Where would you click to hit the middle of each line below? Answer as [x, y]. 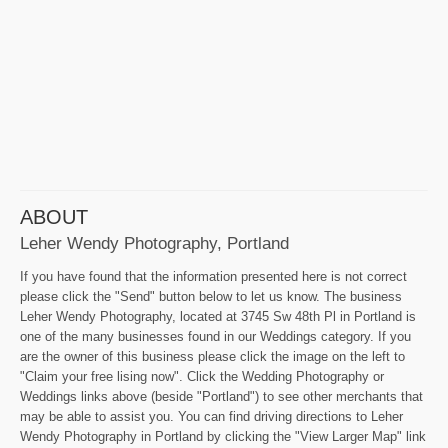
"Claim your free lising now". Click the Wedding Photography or [202, 376]
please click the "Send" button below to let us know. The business [211, 296]
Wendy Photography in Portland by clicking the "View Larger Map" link [223, 436]
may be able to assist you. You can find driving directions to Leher [211, 416]
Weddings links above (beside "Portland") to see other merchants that [221, 396]
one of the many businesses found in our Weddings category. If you [215, 336]
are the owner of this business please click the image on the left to [212, 356]
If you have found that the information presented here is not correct [213, 276]
